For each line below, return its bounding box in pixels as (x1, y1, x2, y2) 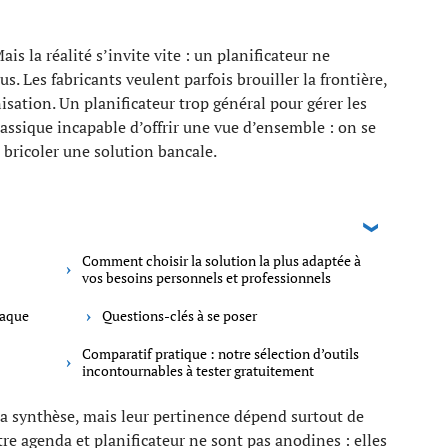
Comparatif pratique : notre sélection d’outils (82, 344, 359, 363)
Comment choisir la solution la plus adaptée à (82, 251, 361, 270)
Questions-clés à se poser (102, 306, 257, 325)
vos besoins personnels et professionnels (82, 268, 331, 287)
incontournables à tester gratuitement (82, 361, 314, 380)
